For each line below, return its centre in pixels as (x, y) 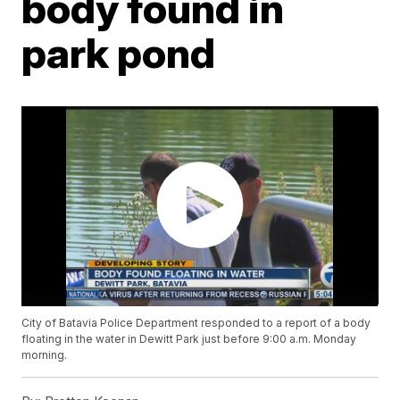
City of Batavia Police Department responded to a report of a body (196, 323)
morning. (45, 355)
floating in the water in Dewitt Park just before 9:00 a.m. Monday (189, 339)
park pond (119, 52)
